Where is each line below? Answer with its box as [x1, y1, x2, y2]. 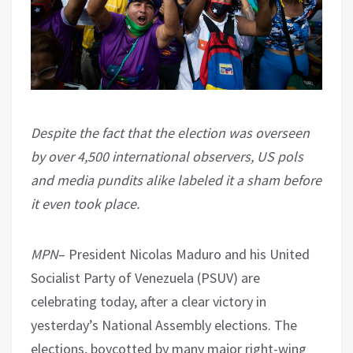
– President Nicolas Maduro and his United [58, 244, 310, 263]
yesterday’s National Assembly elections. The [31, 315, 297, 334]
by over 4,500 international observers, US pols [31, 147, 303, 165]
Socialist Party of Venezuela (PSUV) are [31, 268, 260, 287]
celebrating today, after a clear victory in [31, 292, 266, 310]
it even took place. [31, 194, 139, 213]
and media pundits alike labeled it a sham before [31, 170, 321, 189]
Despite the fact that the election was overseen [31, 123, 310, 142]
